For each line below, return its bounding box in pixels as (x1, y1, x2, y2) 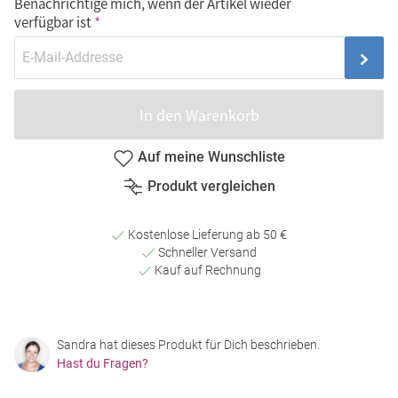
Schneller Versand (155, 244, 257, 259)
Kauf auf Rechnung (151, 262, 261, 277)
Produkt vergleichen (147, 178, 275, 195)
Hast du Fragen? (57, 355, 148, 370)
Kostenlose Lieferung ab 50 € (125, 227, 287, 242)
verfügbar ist (14, 12, 92, 31)
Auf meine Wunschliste (138, 148, 285, 166)
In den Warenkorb (139, 103, 259, 125)
